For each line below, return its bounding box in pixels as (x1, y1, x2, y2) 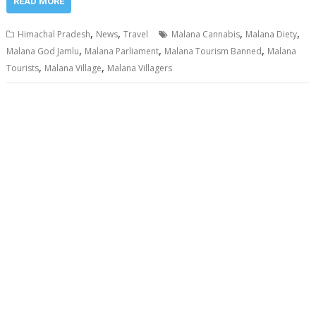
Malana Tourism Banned (164, 45, 262, 58)
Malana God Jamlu (6, 45, 80, 58)
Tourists (6, 62, 39, 75)
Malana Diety (245, 28, 298, 41)
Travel (123, 28, 149, 41)
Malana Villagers (107, 62, 173, 75)
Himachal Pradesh (18, 28, 91, 41)
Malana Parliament (85, 45, 159, 58)
